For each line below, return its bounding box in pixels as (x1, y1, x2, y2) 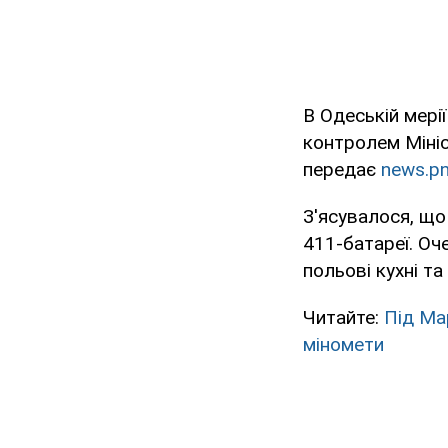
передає (303, 158, 381, 182)
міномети (303, 333, 384, 357)
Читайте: (303, 306, 384, 330)
